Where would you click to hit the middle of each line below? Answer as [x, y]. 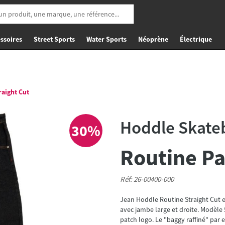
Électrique [196, 39]
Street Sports [54, 39]
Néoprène [153, 39]
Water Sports [106, 39]
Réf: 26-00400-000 [147, 179]
